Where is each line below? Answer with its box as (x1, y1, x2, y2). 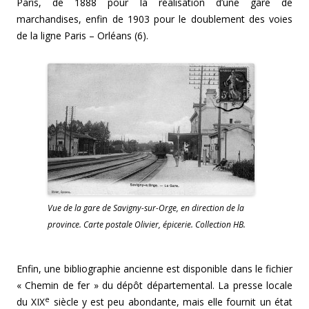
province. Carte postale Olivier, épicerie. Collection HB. (48, 219, 246, 231)
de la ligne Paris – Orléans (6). (17, 29, 148, 43)
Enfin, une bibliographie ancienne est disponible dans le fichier (17, 262, 292, 276)
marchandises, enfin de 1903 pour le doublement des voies (17, 12, 292, 26)
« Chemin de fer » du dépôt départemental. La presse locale (17, 279, 292, 292)
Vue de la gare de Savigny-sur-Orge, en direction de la (48, 202, 244, 215)
